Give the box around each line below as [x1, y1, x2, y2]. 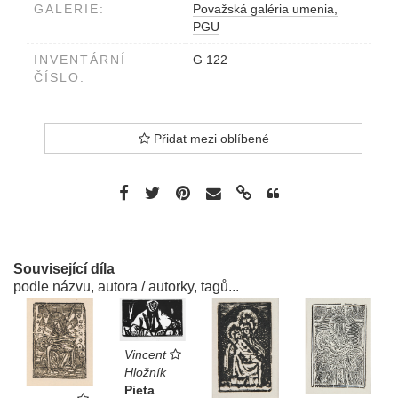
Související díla [13, 261, 115, 277]
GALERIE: [34, 2, 105, 17]
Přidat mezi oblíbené [149, 131, 269, 147]
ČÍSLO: [34, 70, 85, 85]
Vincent [123, 347, 166, 362]
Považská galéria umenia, [193, 2, 338, 17]
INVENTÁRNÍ [34, 52, 126, 68]
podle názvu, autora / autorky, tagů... [13, 279, 239, 295]
